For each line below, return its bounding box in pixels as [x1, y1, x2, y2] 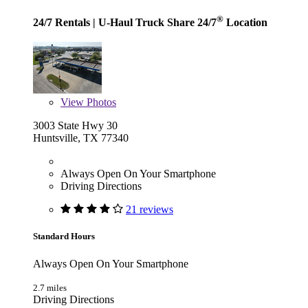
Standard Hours [33, 231, 95, 242]
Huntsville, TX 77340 [33, 132, 129, 144]
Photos [84, 96, 116, 109]
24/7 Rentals [33, 16, 90, 28]
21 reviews [126, 203, 173, 216]
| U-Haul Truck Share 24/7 [90, 16, 217, 28]
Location [223, 16, 267, 28]
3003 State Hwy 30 [33, 120, 118, 132]
